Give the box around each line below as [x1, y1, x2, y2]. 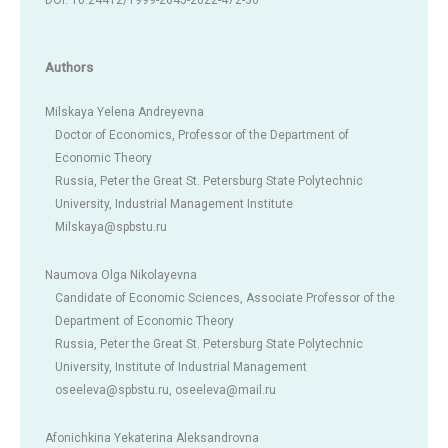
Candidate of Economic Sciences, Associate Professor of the [55, 290, 395, 305]
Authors [45, 58, 93, 75]
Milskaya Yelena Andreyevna [45, 104, 204, 119]
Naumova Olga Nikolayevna [45, 267, 197, 282]
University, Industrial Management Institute [55, 196, 293, 211]
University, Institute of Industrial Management [55, 359, 307, 374]
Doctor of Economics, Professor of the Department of [55, 127, 349, 142]
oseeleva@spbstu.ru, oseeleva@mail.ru [55, 382, 276, 397]
